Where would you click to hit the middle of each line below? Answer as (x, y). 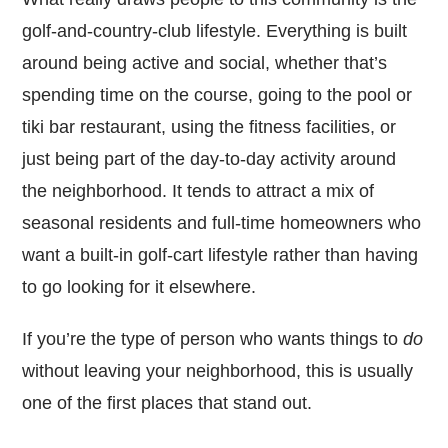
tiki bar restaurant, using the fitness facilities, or (209, 126)
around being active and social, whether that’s (205, 62)
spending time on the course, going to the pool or (217, 94)
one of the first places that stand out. (167, 402)
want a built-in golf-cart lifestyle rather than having (220, 254)
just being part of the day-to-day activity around (209, 158)
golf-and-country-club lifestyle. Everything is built (215, 30)
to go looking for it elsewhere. (139, 286)
